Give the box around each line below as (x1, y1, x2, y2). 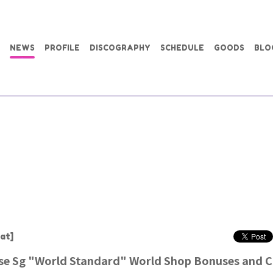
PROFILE (44, 43, 80, 52)
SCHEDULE (160, 43, 204, 52)
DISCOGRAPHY (90, 43, 151, 52)
